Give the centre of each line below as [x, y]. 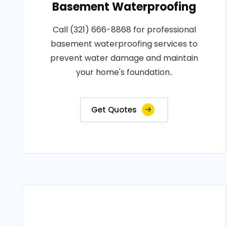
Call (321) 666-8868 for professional [124, 30]
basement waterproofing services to [124, 44]
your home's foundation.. [124, 72]
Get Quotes [114, 110]
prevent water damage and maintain [124, 58]
